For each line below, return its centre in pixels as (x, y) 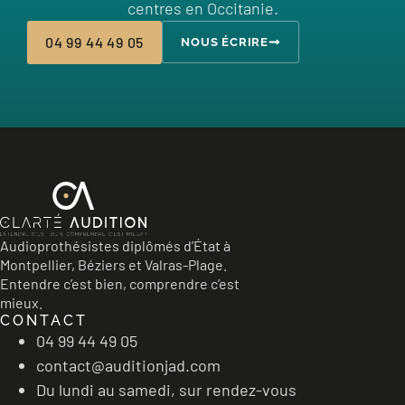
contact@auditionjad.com (128, 365)
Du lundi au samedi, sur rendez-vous (166, 389)
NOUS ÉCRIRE (225, 42)
